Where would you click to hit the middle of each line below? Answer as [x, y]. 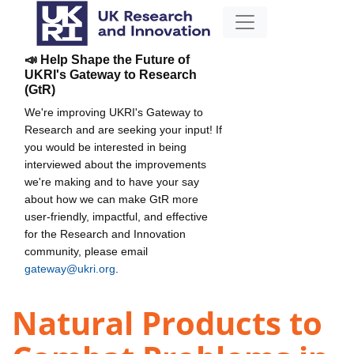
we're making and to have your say [112, 181]
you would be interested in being [105, 147]
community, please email [86, 251]
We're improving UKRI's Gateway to [114, 112]
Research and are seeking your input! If [123, 129]
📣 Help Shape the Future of [107, 59]
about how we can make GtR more [111, 199]
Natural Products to [167, 323]
